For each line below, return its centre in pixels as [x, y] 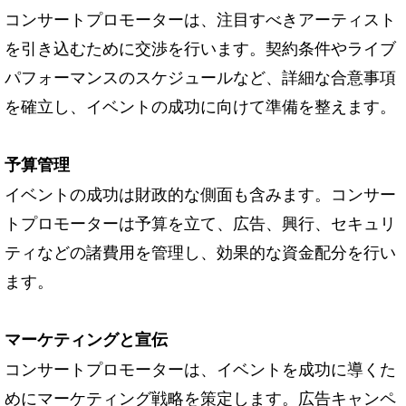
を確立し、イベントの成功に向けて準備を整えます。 [200, 106]
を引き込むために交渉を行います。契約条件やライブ [200, 48]
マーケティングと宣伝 [86, 339]
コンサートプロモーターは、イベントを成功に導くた [200, 368]
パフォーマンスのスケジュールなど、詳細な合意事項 [200, 77]
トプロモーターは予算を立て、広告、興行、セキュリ [200, 222]
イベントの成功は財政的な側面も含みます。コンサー [200, 193]
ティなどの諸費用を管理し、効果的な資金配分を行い [200, 251]
